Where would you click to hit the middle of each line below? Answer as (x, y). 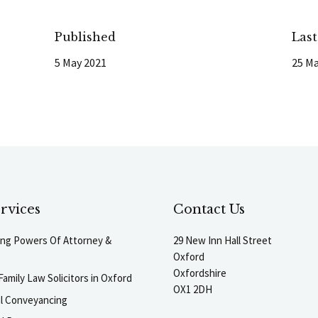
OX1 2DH (193, 289)
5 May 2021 (81, 62)
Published (86, 37)
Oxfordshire (200, 273)
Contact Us (209, 209)
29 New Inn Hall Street (223, 240)
